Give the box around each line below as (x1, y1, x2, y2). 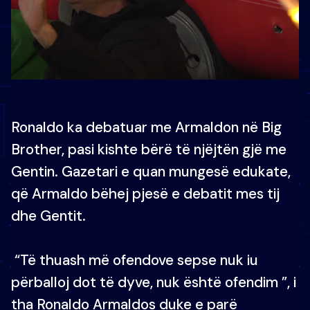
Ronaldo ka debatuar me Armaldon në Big (11, 118, 282, 136)
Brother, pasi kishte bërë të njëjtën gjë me (11, 140, 286, 158)
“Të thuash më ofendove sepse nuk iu (11, 250, 258, 269)
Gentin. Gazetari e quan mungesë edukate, (11, 162, 291, 181)
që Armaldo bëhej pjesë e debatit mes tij (11, 184, 280, 203)
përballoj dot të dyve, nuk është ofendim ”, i (11, 273, 296, 291)
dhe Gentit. (11, 206, 86, 225)
